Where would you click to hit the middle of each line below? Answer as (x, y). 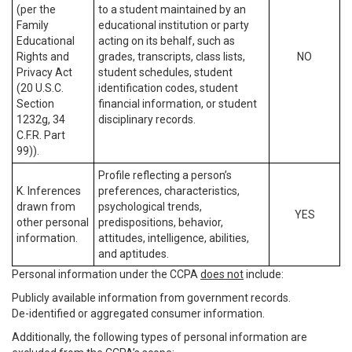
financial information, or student (178, 104)
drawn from (46, 207)
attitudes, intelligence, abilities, (174, 238)
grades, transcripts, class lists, (172, 57)
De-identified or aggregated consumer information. (138, 313)
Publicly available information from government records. (151, 298)
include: (264, 274)
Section (35, 104)
